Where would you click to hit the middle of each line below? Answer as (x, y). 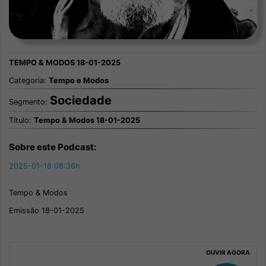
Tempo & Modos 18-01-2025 (87, 120)
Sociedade (80, 100)
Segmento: (29, 102)
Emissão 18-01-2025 (46, 211)
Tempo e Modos (78, 81)
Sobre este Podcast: (52, 147)
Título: (21, 120)
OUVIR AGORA (228, 253)
